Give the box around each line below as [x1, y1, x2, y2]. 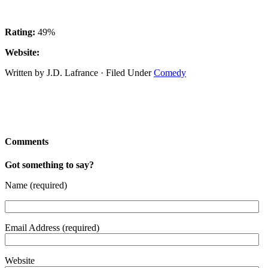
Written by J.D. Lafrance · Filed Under [5, 67, 154, 78]
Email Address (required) [5, 223, 99, 233]
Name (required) [5, 180, 67, 191]
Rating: [5, 26, 35, 37]
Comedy [154, 67, 186, 78]
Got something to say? [5, 160, 94, 170]
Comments [5, 136, 48, 147]
